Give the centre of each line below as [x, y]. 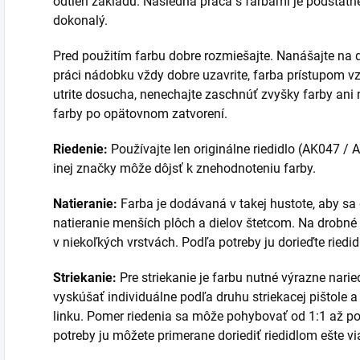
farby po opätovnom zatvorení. [140, 114]
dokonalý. [80, 21]
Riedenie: [82, 149]
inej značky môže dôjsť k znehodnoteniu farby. [184, 169]
